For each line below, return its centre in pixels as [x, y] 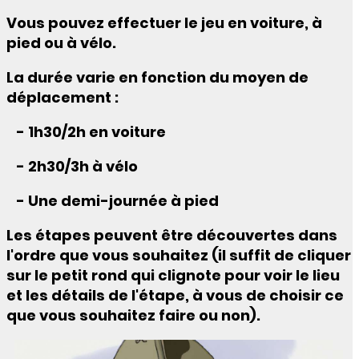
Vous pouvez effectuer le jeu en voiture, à [164, 23]
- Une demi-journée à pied [113, 201]
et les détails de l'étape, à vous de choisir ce [175, 296]
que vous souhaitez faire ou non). [133, 316]
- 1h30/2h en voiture [86, 132]
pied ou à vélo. [61, 43]
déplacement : [64, 98]
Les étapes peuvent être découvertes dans [172, 236]
